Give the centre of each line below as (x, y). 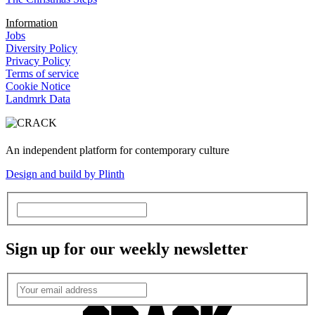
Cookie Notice (38, 86)
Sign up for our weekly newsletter (127, 249)
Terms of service (42, 74)
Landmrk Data (38, 99)
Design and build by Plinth (65, 174)
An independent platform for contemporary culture (117, 150)
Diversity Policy (41, 49)
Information (32, 23)
